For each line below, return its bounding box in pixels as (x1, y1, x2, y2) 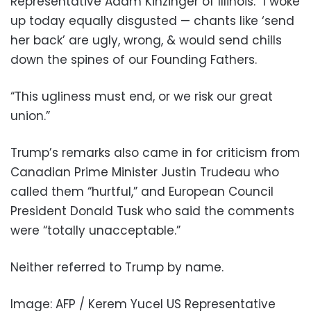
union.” (10, 108, 50, 125)
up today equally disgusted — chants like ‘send (10, 12, 294, 30)
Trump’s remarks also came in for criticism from (10, 144, 300, 162)
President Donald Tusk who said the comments (10, 203, 294, 220)
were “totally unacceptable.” (10, 222, 180, 239)
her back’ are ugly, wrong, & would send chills (10, 32, 282, 49)
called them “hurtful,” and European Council (10, 183, 274, 201)
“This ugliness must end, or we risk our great (10, 88, 273, 106)
